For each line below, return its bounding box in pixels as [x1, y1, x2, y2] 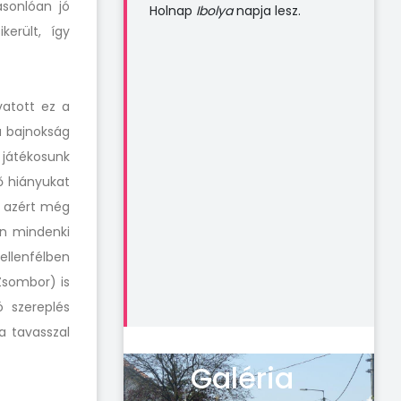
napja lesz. [233, 2, 301, 20]
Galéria [191, 358, 294, 398]
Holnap [149, 2, 196, 20]
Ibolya [196, 2, 233, 20]
